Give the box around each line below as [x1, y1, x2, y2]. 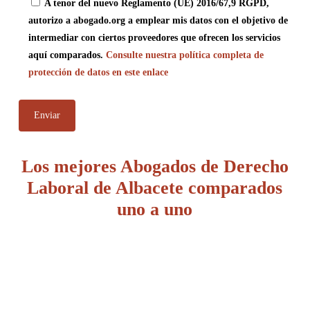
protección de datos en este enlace [28, 67, 168, 77]
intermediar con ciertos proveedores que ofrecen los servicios [28, 33, 280, 43]
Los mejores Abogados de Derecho [21, 156, 289, 176]
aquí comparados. [28, 50, 106, 60]
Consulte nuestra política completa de [105, 50, 264, 60]
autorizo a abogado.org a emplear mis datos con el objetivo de [28, 15, 288, 26]
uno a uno [117, 199, 193, 219]
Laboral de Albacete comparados [27, 178, 283, 198]
